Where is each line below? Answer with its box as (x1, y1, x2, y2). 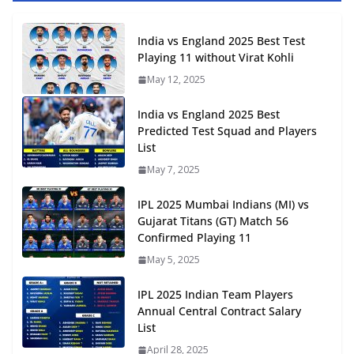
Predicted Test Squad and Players (137, 123, 317, 139)
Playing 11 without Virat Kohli (137, 50, 294, 66)
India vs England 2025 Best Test (137, 33, 305, 49)
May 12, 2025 (147, 73, 205, 87)
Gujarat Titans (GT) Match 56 (137, 213, 288, 229)
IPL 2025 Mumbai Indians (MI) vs (137, 197, 309, 213)
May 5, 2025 (147, 253, 200, 267)
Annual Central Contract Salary (137, 303, 301, 319)
